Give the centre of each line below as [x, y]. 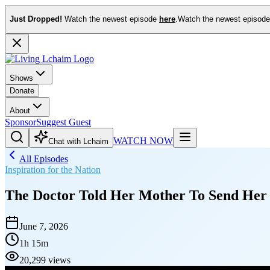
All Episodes [44, 159]
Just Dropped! [36, 19]
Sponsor [20, 122]
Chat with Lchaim [78, 141]
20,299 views [45, 260]
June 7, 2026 [44, 227]
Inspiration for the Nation [53, 169]
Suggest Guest [64, 122]
